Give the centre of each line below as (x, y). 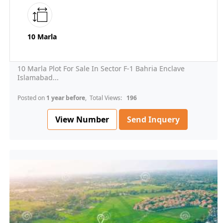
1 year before (66, 98)
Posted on (32, 98)
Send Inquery (153, 120)
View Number (82, 119)
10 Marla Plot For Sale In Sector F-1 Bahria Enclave (101, 69)
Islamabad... (38, 78)
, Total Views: (105, 98)
